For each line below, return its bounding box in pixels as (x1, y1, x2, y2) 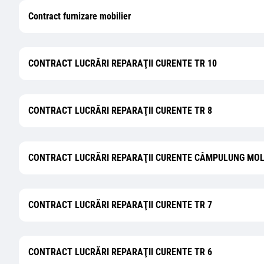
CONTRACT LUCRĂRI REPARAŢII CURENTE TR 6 (28, 246, 212, 258)
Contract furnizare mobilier (28, 11, 131, 22)
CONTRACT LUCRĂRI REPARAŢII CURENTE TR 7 (28, 199, 212, 210)
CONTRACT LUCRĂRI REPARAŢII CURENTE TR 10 (28, 58, 217, 69)
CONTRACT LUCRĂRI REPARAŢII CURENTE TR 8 (28, 105, 212, 116)
